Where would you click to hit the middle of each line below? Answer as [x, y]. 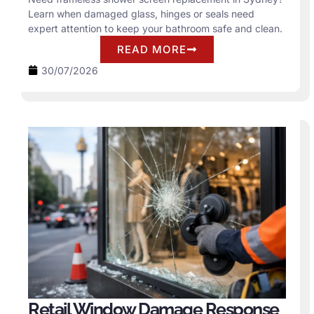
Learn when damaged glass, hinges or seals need [141, 13]
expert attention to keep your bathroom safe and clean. [155, 28]
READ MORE [152, 49]
